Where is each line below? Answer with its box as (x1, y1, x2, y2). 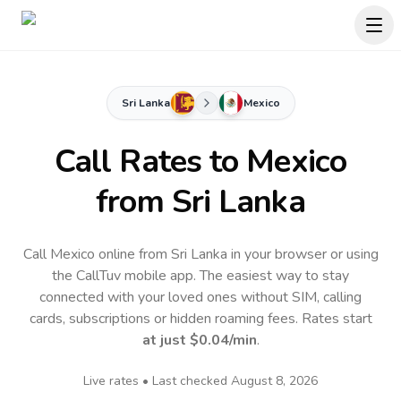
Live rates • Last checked (83, 372, 231, 389)
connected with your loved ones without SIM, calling (39, 287, 362, 307)
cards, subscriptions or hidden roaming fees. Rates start (29, 309, 372, 328)
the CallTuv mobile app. (52, 266, 200, 286)
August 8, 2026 (231, 372, 318, 389)
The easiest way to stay (200, 266, 349, 286)
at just (141, 330, 190, 350)
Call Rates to (54, 140, 247, 183)
